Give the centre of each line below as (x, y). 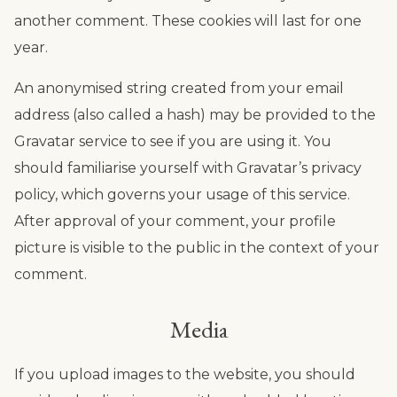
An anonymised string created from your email (179, 89)
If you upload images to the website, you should (185, 375)
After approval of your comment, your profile (175, 222)
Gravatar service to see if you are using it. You (173, 142)
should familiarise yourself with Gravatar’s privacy (188, 168)
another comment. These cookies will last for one (188, 21)
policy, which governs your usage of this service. (182, 195)
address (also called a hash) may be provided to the (195, 115)
